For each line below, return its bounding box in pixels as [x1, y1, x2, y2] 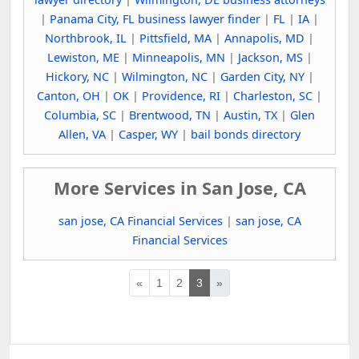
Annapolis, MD [224, 30, 305, 46]
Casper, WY [119, 126, 178, 142]
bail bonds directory [191, 126, 301, 142]
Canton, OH [37, 87, 100, 103]
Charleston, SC [233, 87, 313, 103]
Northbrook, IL [45, 30, 127, 46]
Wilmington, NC [121, 68, 208, 84]
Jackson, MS [237, 49, 303, 65]
